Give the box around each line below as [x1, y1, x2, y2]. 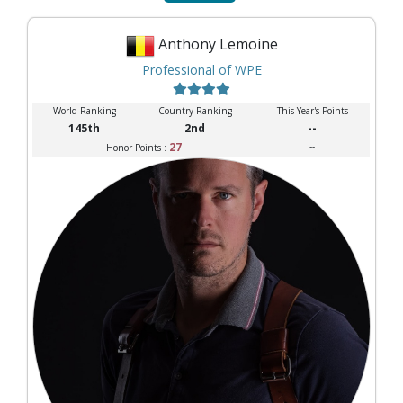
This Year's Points [276, 103, 348, 117]
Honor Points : [105, 140, 169, 154]
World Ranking [52, 103, 116, 117]
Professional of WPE [141, 60, 262, 78]
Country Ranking [157, 103, 232, 117]
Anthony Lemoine [157, 33, 278, 54]
